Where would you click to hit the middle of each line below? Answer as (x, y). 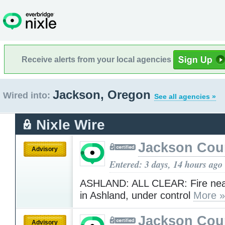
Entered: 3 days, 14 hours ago (166, 164)
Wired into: (27, 95)
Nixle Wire (71, 125)
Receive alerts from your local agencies (97, 59)
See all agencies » (185, 96)
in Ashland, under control (137, 195)
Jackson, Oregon (103, 95)
